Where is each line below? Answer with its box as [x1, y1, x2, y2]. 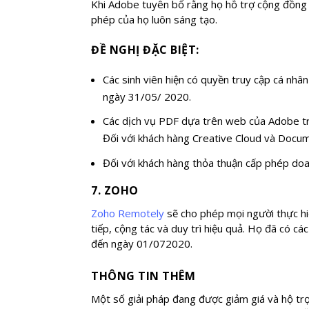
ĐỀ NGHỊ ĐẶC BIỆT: [91, 42, 199, 58]
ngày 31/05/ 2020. [103, 89, 192, 103]
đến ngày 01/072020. [91, 236, 192, 250]
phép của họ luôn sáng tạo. [91, 12, 217, 27]
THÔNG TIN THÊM [91, 268, 195, 283]
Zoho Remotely [91, 206, 164, 220]
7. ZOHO [91, 182, 139, 198]
